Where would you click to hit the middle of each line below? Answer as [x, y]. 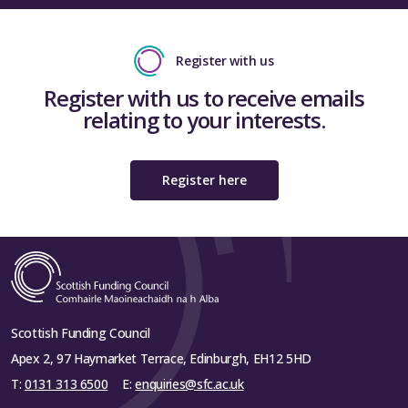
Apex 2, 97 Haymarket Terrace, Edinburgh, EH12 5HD [161, 359]
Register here [204, 180]
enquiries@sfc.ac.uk [189, 384]
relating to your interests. [204, 120]
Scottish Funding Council [81, 333]
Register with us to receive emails [204, 98]
